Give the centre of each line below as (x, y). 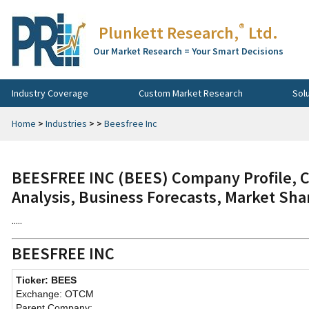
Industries (66, 123)
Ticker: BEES (46, 280)
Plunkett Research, (169, 33)
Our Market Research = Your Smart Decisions (188, 51)
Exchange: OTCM (55, 294)
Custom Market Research (190, 93)
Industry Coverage (50, 93)
